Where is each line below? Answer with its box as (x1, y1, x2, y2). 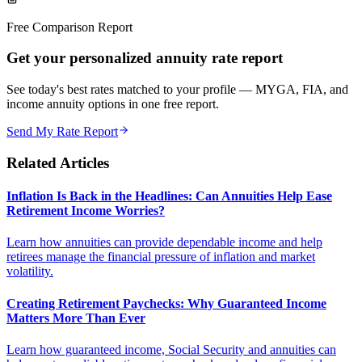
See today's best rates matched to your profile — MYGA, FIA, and (6, 82, 348, 97)
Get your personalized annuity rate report (6, 49, 283, 67)
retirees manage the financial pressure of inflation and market (6, 250, 315, 264)
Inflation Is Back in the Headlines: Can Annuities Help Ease (6, 189, 332, 204)
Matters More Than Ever (6, 310, 145, 325)
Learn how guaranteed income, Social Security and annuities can (6, 342, 336, 356)
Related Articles (6, 154, 109, 171)
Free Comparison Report (6, 19, 133, 34)
